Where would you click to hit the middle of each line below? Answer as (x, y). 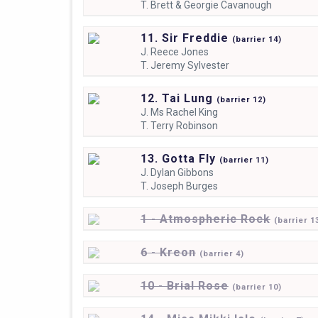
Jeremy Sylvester (190, 65)
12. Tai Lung (178, 98)
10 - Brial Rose (184, 285)
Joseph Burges (184, 186)
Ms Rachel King (184, 112)
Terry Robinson (184, 125)
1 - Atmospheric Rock (205, 219)
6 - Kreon (168, 252)
